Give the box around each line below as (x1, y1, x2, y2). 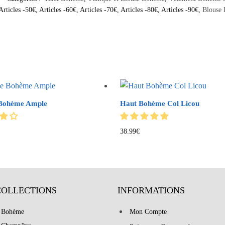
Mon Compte (130, 208, 167, 216)
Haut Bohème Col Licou (120, 99, 199, 107)
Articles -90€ (161, 6, 198, 14)
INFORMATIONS (118, 185, 185, 196)
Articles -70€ (79, 6, 117, 14)
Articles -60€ (39, 6, 76, 14)
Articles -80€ (120, 6, 158, 14)
